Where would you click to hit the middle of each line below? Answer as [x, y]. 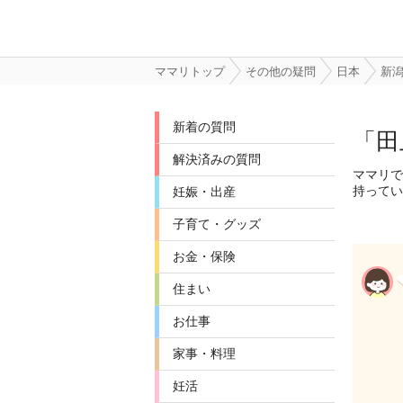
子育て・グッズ [217, 224]
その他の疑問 [281, 72]
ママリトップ [190, 72]
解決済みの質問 [217, 159]
